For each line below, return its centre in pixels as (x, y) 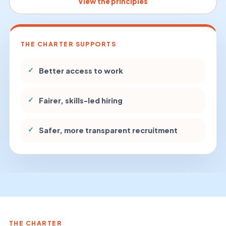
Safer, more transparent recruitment (108, 130)
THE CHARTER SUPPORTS (69, 44)
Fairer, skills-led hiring (81, 100)
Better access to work (81, 70)
